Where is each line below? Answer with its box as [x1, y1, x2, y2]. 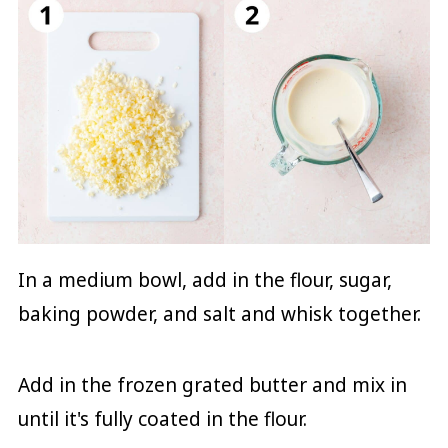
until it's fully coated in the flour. [17, 405, 307, 432]
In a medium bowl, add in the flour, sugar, [17, 266, 392, 293]
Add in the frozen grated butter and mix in [17, 371, 407, 398]
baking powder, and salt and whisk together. [17, 300, 426, 327]
